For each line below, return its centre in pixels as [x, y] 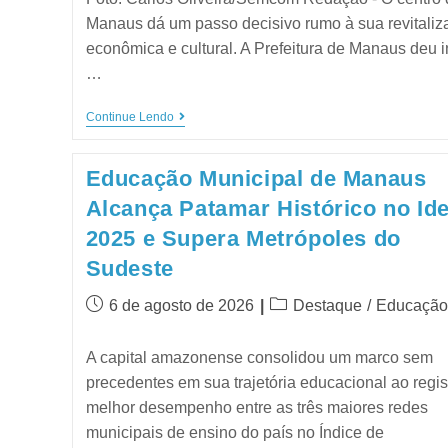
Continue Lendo [129, 116]
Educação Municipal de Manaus [256, 178]
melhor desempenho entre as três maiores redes [256, 407]
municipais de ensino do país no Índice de [234, 432]
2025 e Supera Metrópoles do [243, 238]
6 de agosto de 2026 [181, 305]
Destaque [327, 305]
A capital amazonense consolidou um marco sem [259, 357]
